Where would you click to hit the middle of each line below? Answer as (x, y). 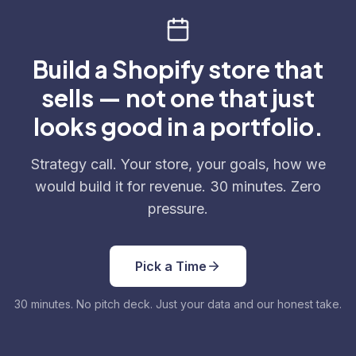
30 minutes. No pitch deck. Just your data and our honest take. (178, 304)
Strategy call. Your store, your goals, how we (178, 164)
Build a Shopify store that (178, 69)
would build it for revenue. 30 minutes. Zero (178, 186)
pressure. (178, 209)
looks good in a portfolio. (178, 126)
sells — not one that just (178, 98)
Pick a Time (171, 266)
